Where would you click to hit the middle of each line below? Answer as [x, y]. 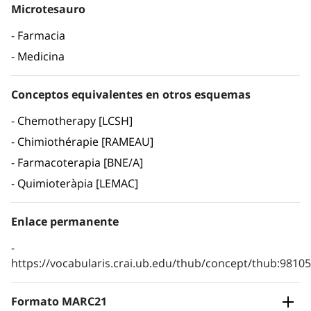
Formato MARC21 [59, 302]
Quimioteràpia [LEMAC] [78, 184]
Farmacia [41, 36]
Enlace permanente [65, 222]
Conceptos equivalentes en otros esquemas [131, 95]
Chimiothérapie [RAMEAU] [85, 142]
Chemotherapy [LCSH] [75, 121]
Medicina [41, 57]
